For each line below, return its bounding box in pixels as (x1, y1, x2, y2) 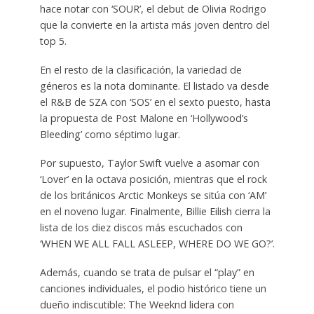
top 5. (39, 34, 67, 48)
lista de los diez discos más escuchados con (39, 220, 243, 234)
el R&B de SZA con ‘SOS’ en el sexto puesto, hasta (39, 95, 271, 109)
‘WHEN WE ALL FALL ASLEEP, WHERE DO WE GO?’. (39, 236, 275, 250)
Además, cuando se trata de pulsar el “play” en (39, 265, 254, 279)
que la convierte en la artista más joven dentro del (39, 18, 270, 32)
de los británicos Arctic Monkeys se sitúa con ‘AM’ (39, 188, 266, 202)
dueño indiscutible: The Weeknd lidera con (39, 297, 234, 311)
